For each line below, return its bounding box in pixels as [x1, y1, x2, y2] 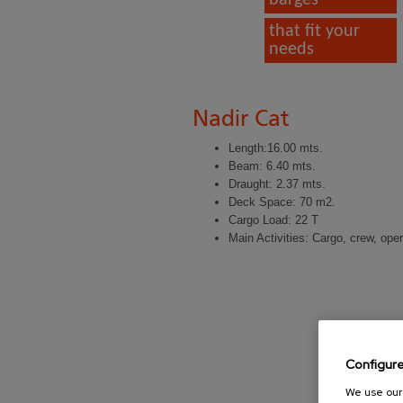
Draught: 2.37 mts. [228, 177, 326, 191]
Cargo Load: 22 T [228, 213, 318, 227]
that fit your [268, 22, 360, 40]
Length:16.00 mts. [228, 141, 323, 155]
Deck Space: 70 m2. [228, 195, 336, 209]
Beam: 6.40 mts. [228, 159, 316, 173]
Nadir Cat [192, 104, 290, 132]
